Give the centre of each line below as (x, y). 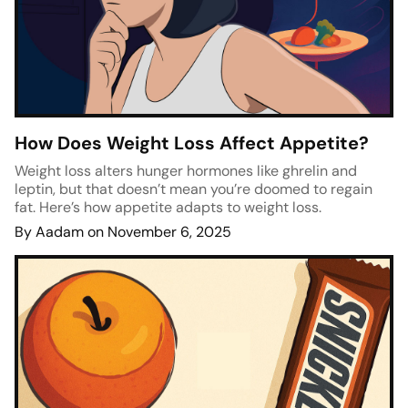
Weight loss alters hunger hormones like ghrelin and (186, 171)
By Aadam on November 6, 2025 (123, 232)
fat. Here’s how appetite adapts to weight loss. (168, 208)
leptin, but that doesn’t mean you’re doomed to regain (194, 189)
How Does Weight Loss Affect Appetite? (192, 143)
